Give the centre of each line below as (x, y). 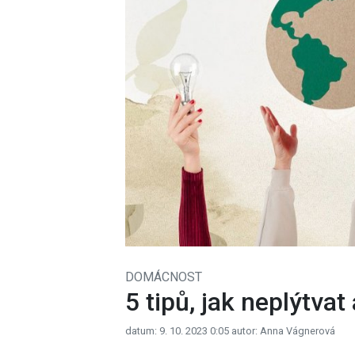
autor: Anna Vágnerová (283, 330)
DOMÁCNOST (164, 277)
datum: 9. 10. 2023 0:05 (177, 330)
